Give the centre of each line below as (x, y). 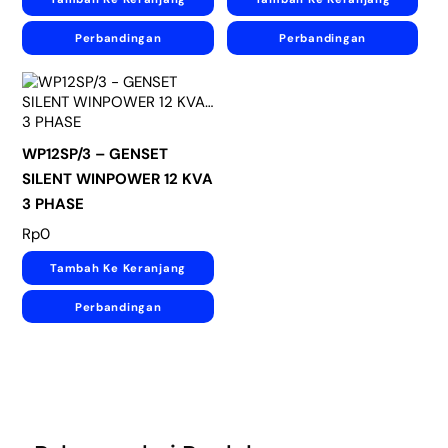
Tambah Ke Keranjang (118, 268)
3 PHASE (53, 204)
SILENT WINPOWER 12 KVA (118, 179)
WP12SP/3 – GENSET (95, 154)
